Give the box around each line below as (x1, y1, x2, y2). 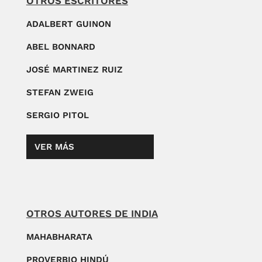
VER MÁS (34, 141, 74, 152)
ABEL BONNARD (26, 41, 95, 52)
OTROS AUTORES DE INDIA (26, 207, 158, 219)
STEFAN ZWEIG (26, 87, 94, 98)
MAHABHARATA (26, 231, 92, 242)
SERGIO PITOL (26, 109, 89, 120)
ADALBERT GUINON (26, 18, 111, 29)
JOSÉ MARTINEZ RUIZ (26, 64, 123, 75)
